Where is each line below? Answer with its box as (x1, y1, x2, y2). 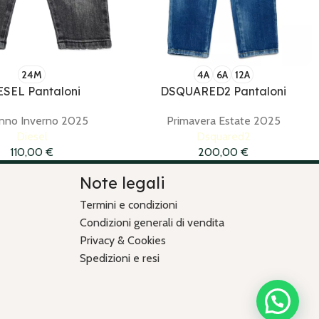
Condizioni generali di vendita (80, 216, 224, 230)
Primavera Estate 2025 (166, 114, 281, 128)
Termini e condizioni (80, 198, 177, 212)
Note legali (80, 173, 165, 194)
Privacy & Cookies (80, 234, 166, 248)
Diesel (16, 130, 48, 144)
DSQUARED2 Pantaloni (160, 84, 287, 99)
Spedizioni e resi (80, 251, 159, 266)
